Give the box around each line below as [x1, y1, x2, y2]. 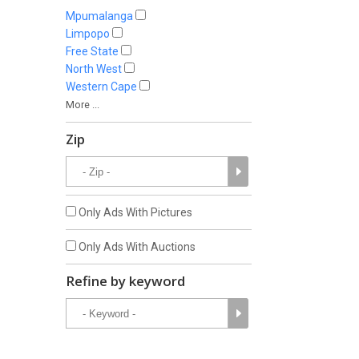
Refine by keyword [66, 272, 185, 290]
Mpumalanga [66, 10, 133, 22]
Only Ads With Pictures [76, 206, 192, 219]
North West [66, 63, 122, 75]
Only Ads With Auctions [76, 240, 196, 253]
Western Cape [66, 80, 137, 93]
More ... [66, 99, 99, 111]
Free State [66, 45, 119, 58]
